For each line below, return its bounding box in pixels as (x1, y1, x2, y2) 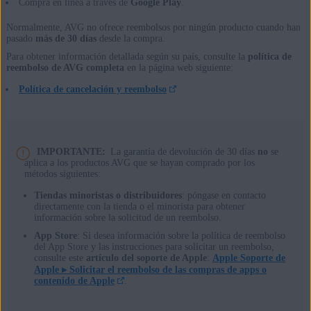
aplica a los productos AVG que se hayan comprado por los (24, 158, 255, 168)
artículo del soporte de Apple (85, 253, 207, 263)
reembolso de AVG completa (6, 62, 124, 73)
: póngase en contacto (181, 190, 266, 201)
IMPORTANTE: (36, 146, 106, 157)
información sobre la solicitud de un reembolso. (33, 212, 221, 223)
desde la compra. (96, 33, 165, 44)
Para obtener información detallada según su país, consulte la (6, 51, 248, 62)
